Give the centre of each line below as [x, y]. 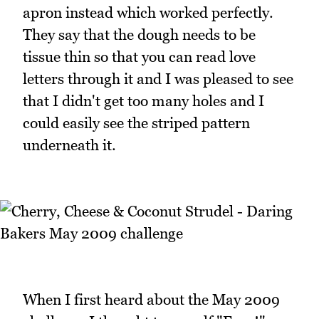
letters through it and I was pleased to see [158, 78]
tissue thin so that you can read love [139, 56]
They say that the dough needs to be [139, 34]
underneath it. [69, 145]
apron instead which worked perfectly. [148, 12]
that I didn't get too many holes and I [143, 100]
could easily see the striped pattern [136, 122]
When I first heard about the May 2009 [151, 300]
